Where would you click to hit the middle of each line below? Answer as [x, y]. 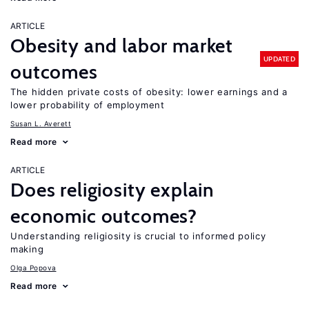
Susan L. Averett [41, 123]
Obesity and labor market [122, 46]
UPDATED [279, 59]
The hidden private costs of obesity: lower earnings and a [149, 92]
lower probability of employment [88, 105]
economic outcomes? [104, 216]
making [27, 249]
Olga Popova [33, 268]
